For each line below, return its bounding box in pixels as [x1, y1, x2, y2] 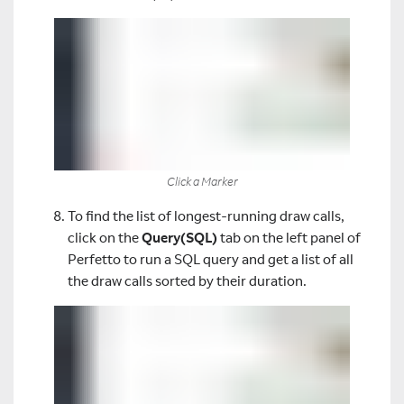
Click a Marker [166, 173, 238, 188]
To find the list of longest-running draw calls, [68, 207, 344, 225]
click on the [68, 228, 142, 246]
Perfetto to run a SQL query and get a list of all [68, 250, 353, 268]
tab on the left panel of [217, 228, 361, 246]
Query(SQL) [142, 228, 217, 246]
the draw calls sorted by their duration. [68, 271, 307, 289]
